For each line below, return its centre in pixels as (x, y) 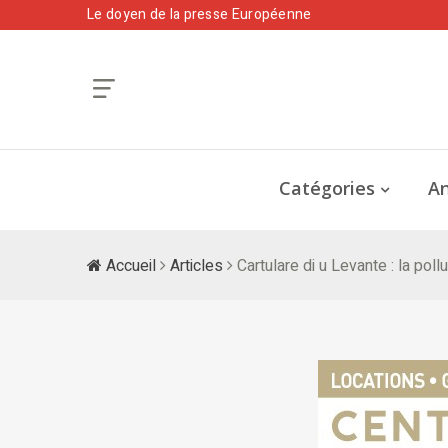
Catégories (327, 188)
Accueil (129, 265)
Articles (196, 265)
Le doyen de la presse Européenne (199, 14)
